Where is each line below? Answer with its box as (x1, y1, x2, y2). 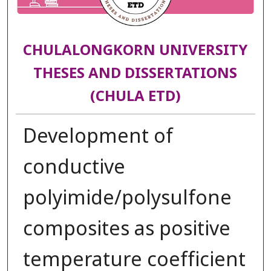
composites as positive (22, 214, 230, 244)
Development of (22, 122, 173, 151)
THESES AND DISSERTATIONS (33, 63, 238, 85)
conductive (22, 152, 125, 182)
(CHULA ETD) (90, 86, 181, 108)
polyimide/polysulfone (22, 183, 232, 213)
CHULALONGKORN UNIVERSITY (23, 40, 248, 62)
